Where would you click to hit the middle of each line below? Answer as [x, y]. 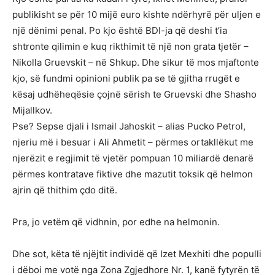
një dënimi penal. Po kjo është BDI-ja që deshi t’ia [120, 31]
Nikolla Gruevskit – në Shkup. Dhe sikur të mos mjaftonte [136, 63]
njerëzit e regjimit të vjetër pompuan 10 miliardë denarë [133, 158]
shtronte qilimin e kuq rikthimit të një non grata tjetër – [130, 47]
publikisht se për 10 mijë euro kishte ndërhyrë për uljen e [137, 15]
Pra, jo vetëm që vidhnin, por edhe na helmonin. [116, 222]
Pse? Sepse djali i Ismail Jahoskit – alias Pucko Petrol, [129, 126]
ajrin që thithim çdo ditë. [65, 190]
